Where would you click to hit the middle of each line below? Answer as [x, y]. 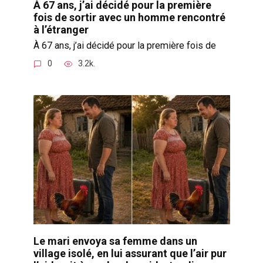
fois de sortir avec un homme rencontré [129, 18]
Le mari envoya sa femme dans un [115, 241]
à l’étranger [61, 30]
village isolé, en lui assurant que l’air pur [130, 253]
